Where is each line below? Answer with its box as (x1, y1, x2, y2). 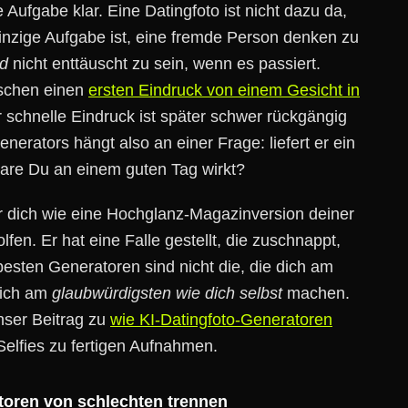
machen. (282, 284, 350, 302)
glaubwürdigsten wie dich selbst (52, 284, 282, 302)
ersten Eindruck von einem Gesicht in (88, 81, 360, 99)
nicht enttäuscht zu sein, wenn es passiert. (8, 55, 321, 73)
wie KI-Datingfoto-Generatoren (110, 311, 332, 329)
